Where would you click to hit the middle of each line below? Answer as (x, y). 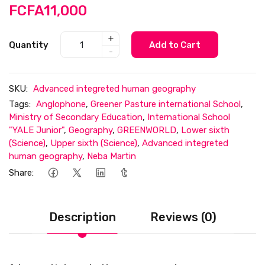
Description (82, 217)
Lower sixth (205, 130)
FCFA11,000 (48, 11)
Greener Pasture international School (166, 104)
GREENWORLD (147, 130)
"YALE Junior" (36, 130)
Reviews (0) (183, 217)
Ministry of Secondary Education (76, 117)
